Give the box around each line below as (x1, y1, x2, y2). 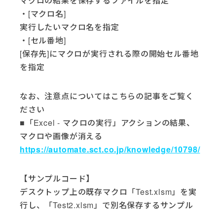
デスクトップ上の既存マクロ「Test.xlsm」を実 (20, 185, 197, 197)
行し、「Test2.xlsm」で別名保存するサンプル (20, 199, 193, 211)
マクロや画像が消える (20, 130, 103, 142)
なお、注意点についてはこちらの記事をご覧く (20, 90, 194, 102)
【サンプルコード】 (20, 172, 95, 184)
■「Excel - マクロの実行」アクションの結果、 (20, 116, 195, 128)
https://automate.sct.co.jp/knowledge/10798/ (20, 143, 200, 155)
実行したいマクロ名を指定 (20, 21, 119, 33)
